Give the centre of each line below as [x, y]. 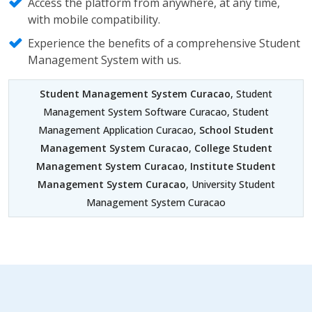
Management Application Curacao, [117, 130]
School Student [235, 130]
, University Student [230, 184]
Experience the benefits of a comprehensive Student [164, 43]
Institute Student [232, 166]
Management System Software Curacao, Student [156, 112]
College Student [233, 148]
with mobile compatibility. [94, 19]
